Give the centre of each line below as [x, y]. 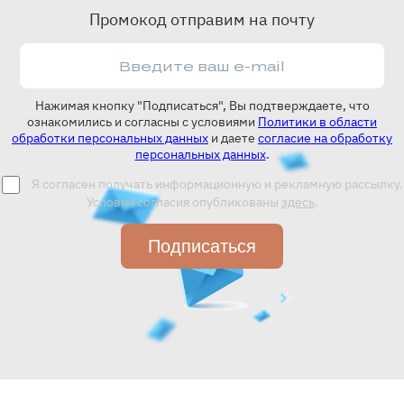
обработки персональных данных [110, 138]
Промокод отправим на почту [202, 19]
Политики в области [317, 122]
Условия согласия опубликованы [184, 202]
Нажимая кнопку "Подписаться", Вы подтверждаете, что [202, 106]
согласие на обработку [325, 138]
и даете [233, 138]
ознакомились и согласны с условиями [142, 122]
